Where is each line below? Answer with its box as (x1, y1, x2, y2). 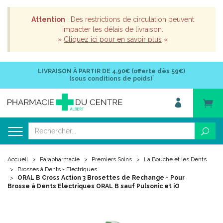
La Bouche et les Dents (144, 156, 207, 163)
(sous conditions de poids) (69, 75, 152, 82)
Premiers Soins (92, 156, 132, 163)
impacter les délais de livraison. (62, 25, 163, 33)
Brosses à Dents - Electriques (17, 166, 97, 173)
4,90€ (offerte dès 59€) (111, 68, 185, 75)
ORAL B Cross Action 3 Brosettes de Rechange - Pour (17, 174, 185, 181)
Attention (31, 15, 65, 23)
